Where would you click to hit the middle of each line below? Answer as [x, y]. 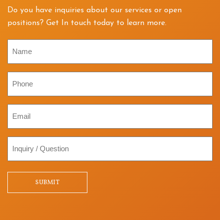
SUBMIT [47, 183]
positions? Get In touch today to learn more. [87, 23]
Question [24, 168]
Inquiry [19, 143]
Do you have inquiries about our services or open [95, 11]
